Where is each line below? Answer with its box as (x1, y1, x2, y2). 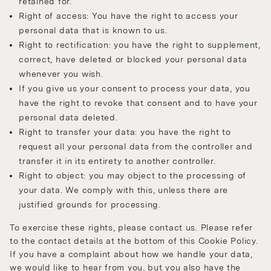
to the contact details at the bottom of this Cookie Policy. (10, 236, 258, 246)
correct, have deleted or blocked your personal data (19, 54, 247, 65)
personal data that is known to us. (19, 25, 168, 36)
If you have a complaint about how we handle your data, (10, 249, 253, 260)
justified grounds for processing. (19, 200, 161, 210)
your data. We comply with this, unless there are (19, 185, 228, 195)
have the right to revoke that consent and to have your (19, 98, 258, 108)
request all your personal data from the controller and (19, 142, 253, 152)
